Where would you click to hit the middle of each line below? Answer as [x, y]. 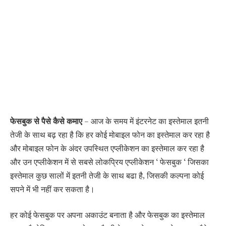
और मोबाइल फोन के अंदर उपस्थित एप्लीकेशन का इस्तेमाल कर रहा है [107, 149]
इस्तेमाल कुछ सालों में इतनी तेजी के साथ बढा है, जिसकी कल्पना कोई [107, 176]
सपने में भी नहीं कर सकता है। [52, 189]
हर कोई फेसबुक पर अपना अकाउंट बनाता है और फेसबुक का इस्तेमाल [107, 216]
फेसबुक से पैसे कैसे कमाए [46, 121]
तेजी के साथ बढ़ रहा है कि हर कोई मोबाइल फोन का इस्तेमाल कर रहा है [110, 135]
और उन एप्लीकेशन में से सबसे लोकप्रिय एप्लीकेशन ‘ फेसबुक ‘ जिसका [109, 162]
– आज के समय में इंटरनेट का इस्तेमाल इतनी [146, 121]
